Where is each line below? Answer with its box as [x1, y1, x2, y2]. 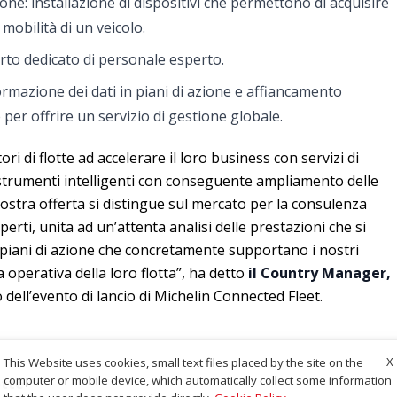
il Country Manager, [248, 263, 391, 284]
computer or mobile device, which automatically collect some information [4, 371, 392, 388]
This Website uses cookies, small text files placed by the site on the [4, 354, 363, 370]
